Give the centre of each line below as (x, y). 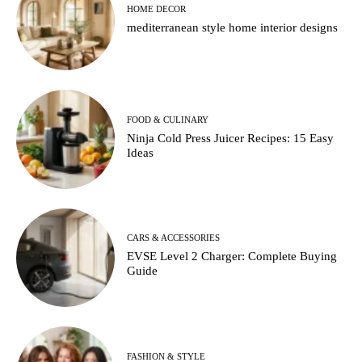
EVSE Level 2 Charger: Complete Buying (232, 257)
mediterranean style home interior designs (233, 27)
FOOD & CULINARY (168, 120)
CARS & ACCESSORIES (174, 238)
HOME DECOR (157, 8)
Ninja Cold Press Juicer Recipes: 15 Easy (231, 139)
